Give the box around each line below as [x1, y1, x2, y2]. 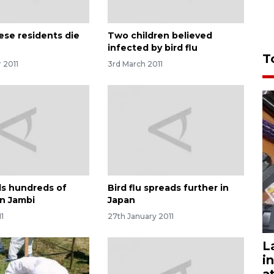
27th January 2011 [107, 212, 174, 221]
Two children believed [107, 29, 212, 41]
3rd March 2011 [107, 59, 163, 68]
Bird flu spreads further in [107, 182, 229, 194]
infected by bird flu [107, 42, 198, 53]
